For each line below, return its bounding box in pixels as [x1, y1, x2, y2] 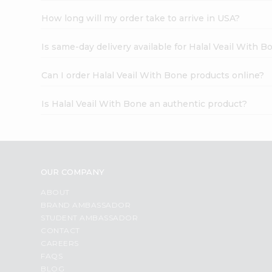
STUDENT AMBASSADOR [41, 212, 138, 222]
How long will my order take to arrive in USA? [41, 12, 240, 24]
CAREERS [41, 238, 79, 248]
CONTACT [41, 225, 80, 235]
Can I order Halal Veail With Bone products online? [41, 69, 265, 81]
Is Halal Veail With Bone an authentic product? [41, 98, 248, 109]
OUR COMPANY [41, 166, 105, 177]
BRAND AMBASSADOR [41, 200, 131, 209]
